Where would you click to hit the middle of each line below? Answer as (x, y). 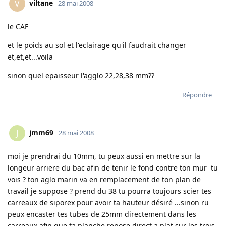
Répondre (197, 95)
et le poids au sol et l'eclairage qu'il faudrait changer (97, 45)
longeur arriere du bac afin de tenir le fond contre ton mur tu (113, 168)
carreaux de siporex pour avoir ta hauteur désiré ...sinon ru (108, 203)
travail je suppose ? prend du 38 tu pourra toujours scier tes (109, 191)
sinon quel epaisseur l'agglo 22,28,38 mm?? (81, 76)
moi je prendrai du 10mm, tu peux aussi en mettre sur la (104, 156)
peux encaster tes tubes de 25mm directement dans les (102, 214)
